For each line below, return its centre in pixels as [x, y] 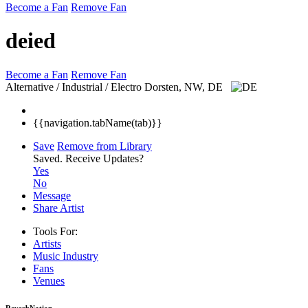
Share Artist [58, 208]
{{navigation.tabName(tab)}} [98, 122]
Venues [49, 280]
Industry [80, 256]
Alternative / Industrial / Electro [74, 87]
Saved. [49, 158]
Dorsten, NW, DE [185, 87]
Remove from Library [104, 146]
